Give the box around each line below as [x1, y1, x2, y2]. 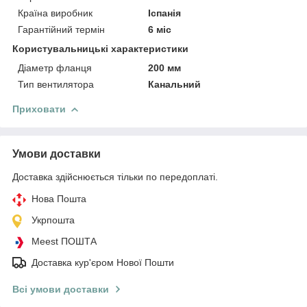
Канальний [148, 78, 201, 90]
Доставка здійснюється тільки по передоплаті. [12, 171, 218, 182]
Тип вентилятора [18, 78, 94, 90]
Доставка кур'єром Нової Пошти [32, 256, 174, 268]
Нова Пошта [32, 193, 86, 204]
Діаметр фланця [18, 62, 92, 73]
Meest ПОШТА [32, 235, 97, 247]
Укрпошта [32, 214, 75, 225]
